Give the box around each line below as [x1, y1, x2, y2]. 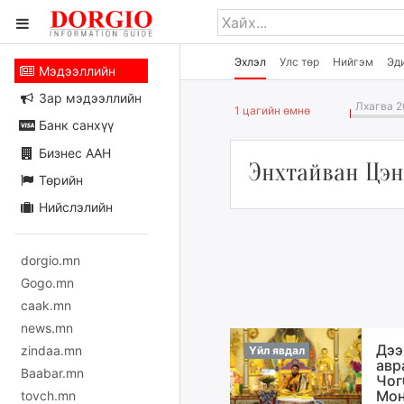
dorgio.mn [21, 252, 80, 268]
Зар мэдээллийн [34, 90, 142, 106]
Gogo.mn [21, 274, 74, 290]
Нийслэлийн [34, 198, 113, 215]
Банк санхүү [34, 117, 114, 133]
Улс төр [280, 55, 319, 69]
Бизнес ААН [34, 144, 111, 161]
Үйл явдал [248, 344, 305, 357]
